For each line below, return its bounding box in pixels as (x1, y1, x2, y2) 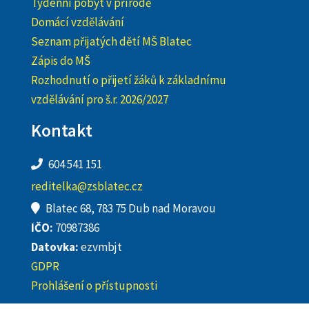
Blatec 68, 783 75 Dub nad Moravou (46, 201, 216, 216)
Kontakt (31, 119, 92, 141)
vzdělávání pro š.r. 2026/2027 (31, 92, 168, 107)
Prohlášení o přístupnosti (31, 278, 157, 293)
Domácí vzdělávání (31, 14, 124, 30)
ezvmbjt (79, 239, 122, 255)
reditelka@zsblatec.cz (31, 179, 143, 194)
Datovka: (31, 239, 79, 255)
